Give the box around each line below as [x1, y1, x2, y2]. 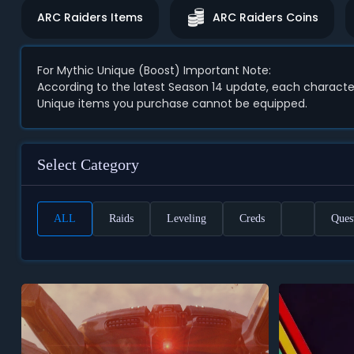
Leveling [166, 213, 206, 224]
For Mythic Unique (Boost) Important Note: [36, 62, 271, 78]
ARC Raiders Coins [212, 9, 318, 25]
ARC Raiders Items [36, 9, 143, 25]
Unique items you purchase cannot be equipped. [36, 96, 307, 111]
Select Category [36, 156, 139, 173]
